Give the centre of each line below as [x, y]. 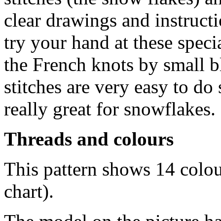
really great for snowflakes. [110, 109]
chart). [29, 191]
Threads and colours [89, 139]
